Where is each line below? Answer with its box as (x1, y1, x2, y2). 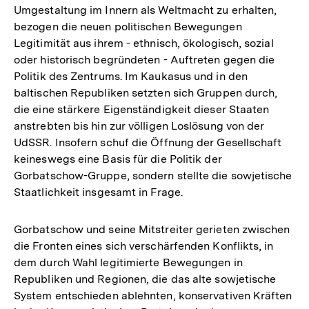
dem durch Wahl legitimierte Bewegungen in (14, 255, 243, 269)
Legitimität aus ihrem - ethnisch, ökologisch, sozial (14, 36, 274, 50)
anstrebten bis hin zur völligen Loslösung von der (14, 119, 265, 132)
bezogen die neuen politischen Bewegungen (14, 19, 242, 33)
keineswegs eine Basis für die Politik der (14, 152, 222, 166)
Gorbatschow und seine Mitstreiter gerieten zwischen (14, 222, 290, 236)
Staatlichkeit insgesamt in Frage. (14, 185, 183, 199)
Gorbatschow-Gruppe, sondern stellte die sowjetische (14, 168, 292, 182)
